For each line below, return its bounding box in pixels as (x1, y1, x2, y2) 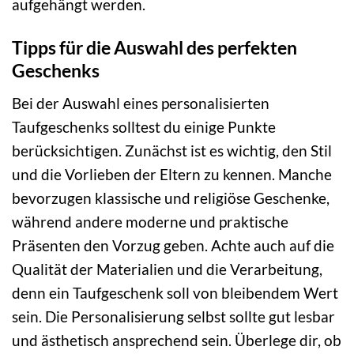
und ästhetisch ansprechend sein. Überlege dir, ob (12, 330, 341, 349)
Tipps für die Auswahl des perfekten (12, 36, 297, 58)
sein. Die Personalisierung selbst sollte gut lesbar (12, 307, 335, 326)
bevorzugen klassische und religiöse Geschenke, (12, 188, 330, 207)
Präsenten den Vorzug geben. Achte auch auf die (12, 235, 334, 254)
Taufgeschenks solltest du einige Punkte (12, 117, 276, 136)
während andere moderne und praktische (12, 212, 288, 231)
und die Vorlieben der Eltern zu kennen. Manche (12, 164, 332, 183)
